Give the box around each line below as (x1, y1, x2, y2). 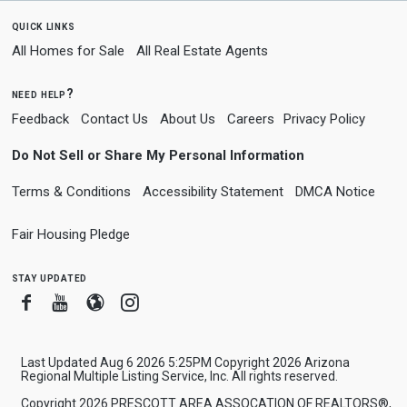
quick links (11, 18, 75, 33)
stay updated (11, 270, 87, 284)
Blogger (103, 291, 167, 313)
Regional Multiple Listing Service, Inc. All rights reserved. (20, 369, 338, 383)
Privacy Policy (283, 111, 365, 127)
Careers (226, 111, 274, 127)
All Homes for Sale (11, 43, 124, 59)
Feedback (11, 111, 69, 127)
